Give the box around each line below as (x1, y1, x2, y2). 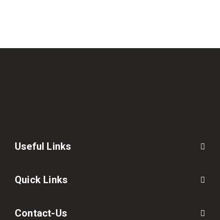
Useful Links (15, 140, 72, 152)
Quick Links (15, 173, 68, 186)
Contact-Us (15, 207, 67, 219)
